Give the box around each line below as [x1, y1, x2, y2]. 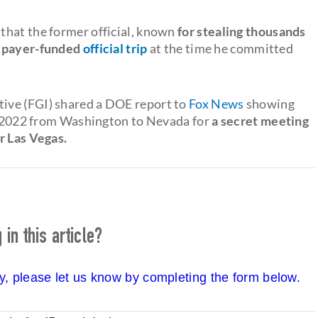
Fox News [189, 95, 244, 111]
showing [243, 95, 295, 111]
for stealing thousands [177, 23, 306, 39]
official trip [82, 40, 148, 56]
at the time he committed [147, 40, 294, 56]
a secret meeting [212, 112, 309, 128]
